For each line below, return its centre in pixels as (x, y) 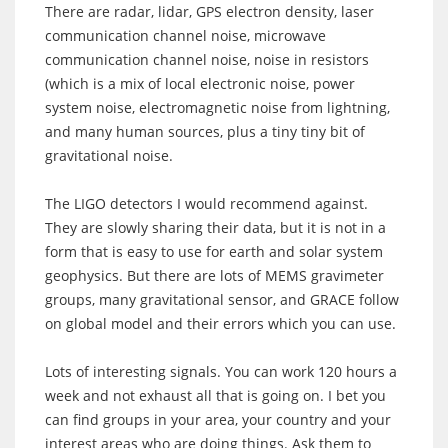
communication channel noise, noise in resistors (207, 59)
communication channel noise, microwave (185, 35)
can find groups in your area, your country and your (218, 419)
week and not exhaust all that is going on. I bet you (215, 395)
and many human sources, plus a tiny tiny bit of (205, 131)
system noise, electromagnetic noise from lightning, (217, 107)
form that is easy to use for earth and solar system (214, 251)
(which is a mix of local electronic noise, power (200, 83)
